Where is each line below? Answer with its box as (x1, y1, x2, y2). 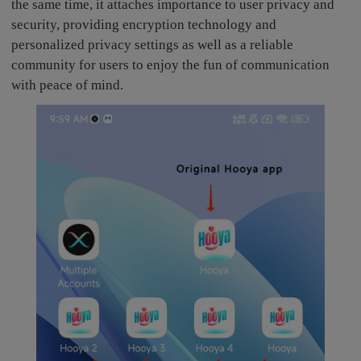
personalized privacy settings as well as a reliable (11, 36, 294, 52)
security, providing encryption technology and (11, 16, 277, 32)
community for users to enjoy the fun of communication (11, 56, 330, 73)
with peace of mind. (11, 77, 124, 93)
